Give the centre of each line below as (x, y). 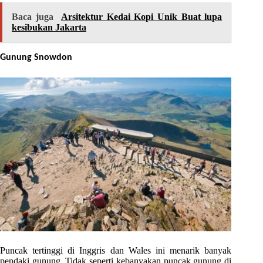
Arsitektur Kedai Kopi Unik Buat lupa (141, 16)
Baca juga (33, 16)
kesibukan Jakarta (49, 27)
